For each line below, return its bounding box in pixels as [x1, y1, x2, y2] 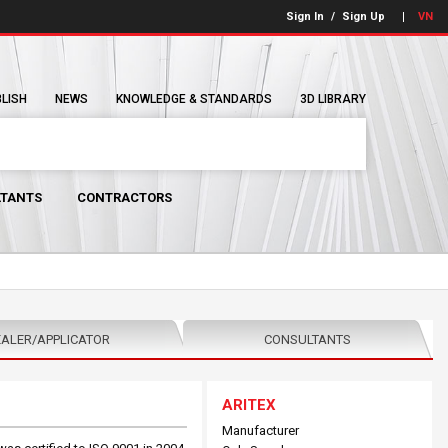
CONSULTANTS [264, 332, 352, 347]
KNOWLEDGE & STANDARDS [116, 92, 272, 106]
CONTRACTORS [77, 190, 172, 205]
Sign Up [342, 10, 385, 23]
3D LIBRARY [300, 92, 366, 106]
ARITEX [222, 396, 277, 414]
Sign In [286, 10, 324, 23]
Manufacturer [222, 423, 300, 438]
